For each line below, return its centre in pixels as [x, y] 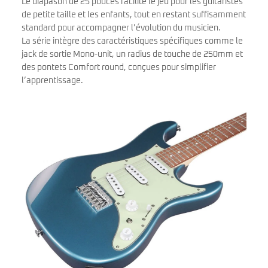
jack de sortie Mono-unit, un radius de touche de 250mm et [132, 54]
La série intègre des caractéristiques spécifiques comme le [132, 41]
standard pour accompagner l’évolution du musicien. [121, 28]
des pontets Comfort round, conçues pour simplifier [119, 67]
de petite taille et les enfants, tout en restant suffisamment [134, 15]
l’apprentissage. [52, 80]
